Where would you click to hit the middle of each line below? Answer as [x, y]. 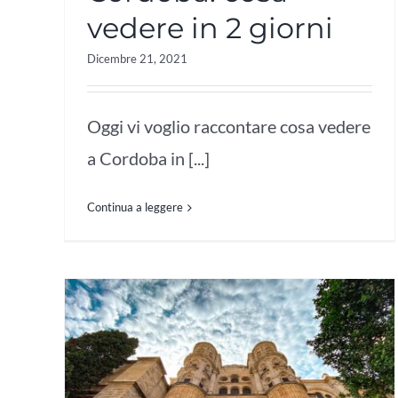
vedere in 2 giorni [210, 28]
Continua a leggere [135, 207]
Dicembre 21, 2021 [137, 59]
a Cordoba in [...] [148, 158]
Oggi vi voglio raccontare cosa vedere [229, 126]
